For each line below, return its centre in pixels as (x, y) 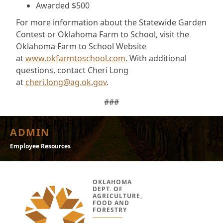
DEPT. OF (108, 189)
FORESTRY (110, 210)
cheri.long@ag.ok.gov (66, 82)
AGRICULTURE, (117, 196)
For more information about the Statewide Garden (111, 22)
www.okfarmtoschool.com (75, 58)
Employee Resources (40, 146)
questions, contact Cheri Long (72, 70)
